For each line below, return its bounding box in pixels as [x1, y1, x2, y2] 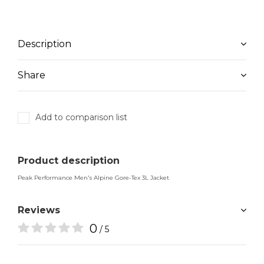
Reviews [18, 204, 60, 216]
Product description [18, 155, 120, 166]
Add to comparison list [35, 112, 127, 123]
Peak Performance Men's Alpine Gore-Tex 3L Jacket [18, 174, 169, 181]
